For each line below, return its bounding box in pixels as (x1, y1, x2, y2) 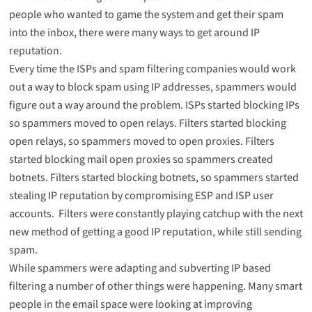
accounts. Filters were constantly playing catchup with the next (8, 206, 303, 222)
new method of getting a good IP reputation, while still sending (8, 224, 302, 240)
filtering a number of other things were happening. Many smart (8, 279, 302, 295)
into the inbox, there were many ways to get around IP (8, 25, 260, 41)
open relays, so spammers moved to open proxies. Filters (8, 134, 274, 150)
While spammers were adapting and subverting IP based (8, 260, 271, 276)
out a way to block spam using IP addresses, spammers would (8, 79, 297, 95)
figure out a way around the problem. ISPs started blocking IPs (8, 97, 299, 114)
